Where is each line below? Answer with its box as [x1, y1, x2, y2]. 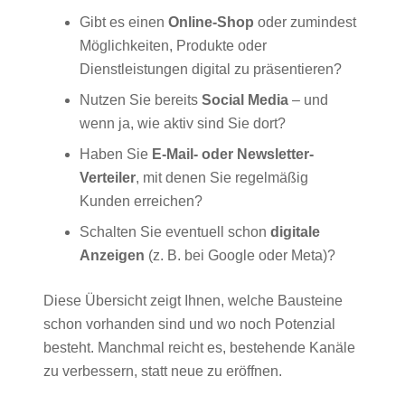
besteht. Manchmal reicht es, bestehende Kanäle [43, 340, 355, 356]
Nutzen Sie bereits [80, 92, 202, 108]
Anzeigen [80, 248, 145, 264]
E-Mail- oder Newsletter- [152, 146, 314, 163]
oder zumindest [254, 14, 356, 31]
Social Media [202, 92, 288, 108]
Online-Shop [168, 14, 254, 31]
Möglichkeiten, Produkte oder [80, 38, 267, 54]
